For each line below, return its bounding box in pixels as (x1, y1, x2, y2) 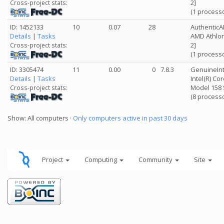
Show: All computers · (7, 113, 73, 122)
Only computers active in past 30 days (73, 113, 187, 122)
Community (138, 155, 174, 164)
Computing (84, 155, 118, 164)
